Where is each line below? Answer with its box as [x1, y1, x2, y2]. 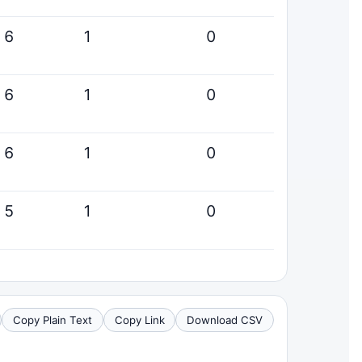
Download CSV [187, 313, 263, 326]
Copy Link [114, 313, 165, 326]
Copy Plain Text [13, 313, 93, 326]
